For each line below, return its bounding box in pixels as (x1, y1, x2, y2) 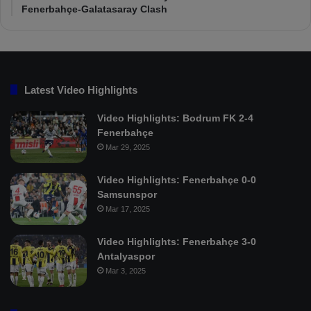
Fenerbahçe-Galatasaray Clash (22, 3, 167, 15)
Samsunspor (97, 188, 157, 200)
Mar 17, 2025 (106, 204, 150, 213)
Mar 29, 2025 (106, 142, 150, 151)
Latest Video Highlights (24, 83, 137, 96)
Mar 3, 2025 (106, 266, 146, 275)
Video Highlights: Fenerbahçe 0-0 (97, 174, 256, 185)
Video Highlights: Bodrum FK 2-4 (97, 112, 253, 124)
